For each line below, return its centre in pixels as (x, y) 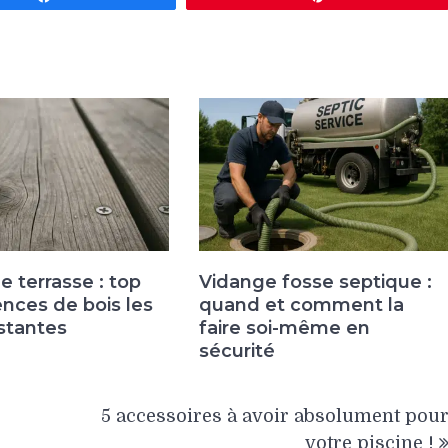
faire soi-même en (284, 327)
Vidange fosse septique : (315, 281)
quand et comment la (301, 304)
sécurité (236, 350)
